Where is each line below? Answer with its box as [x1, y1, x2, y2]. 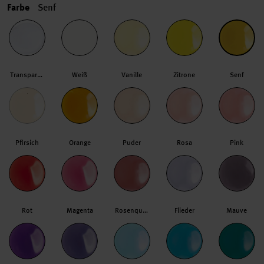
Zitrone [173, 70, 196, 80]
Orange [68, 138, 91, 147]
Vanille [121, 70, 143, 80]
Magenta [66, 206, 93, 215]
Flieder [174, 206, 194, 215]
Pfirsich [15, 138, 39, 147]
